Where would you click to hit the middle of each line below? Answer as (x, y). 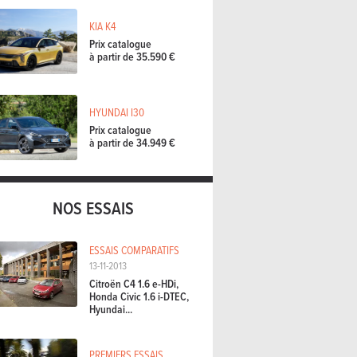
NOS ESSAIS (93, 208)
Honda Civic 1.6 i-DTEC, (139, 296)
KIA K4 (102, 25)
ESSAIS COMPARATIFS (134, 250)
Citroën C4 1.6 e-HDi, (134, 283)
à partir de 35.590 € (132, 57)
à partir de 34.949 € (132, 143)
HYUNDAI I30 (117, 112)
